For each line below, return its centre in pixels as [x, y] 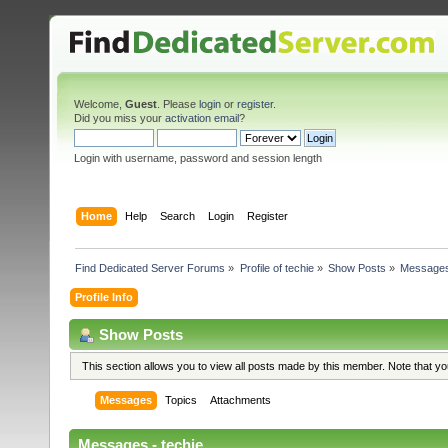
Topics [181, 400]
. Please [178, 104]
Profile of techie [276, 267]
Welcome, [99, 104]
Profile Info [104, 296]
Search [178, 215]
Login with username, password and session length [198, 158]
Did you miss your [119, 118]
